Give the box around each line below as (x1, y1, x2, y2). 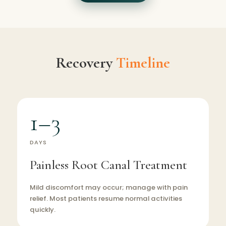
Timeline (116, 53, 170, 73)
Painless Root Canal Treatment (29, 157, 187, 173)
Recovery (55, 53, 116, 73)
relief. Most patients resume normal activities (29, 194, 182, 204)
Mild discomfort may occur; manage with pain (29, 183, 188, 193)
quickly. (29, 205, 55, 215)
